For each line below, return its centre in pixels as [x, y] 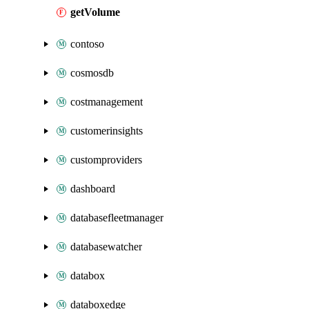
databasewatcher [106, 247]
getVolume [95, 12]
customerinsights [107, 131]
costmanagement [107, 102]
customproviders [106, 160]
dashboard [93, 189]
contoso [87, 44]
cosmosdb [92, 73]
